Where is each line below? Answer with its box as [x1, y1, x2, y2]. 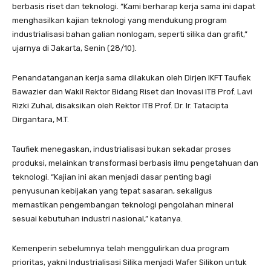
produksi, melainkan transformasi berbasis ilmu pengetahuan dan [12, 158, 258, 168]
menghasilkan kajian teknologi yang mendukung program [12, 15, 227, 25]
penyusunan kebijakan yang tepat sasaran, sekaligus [12, 186, 212, 195]
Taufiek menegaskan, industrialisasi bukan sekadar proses [12, 144, 231, 154]
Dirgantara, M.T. [12, 114, 69, 124]
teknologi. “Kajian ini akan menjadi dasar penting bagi [12, 172, 211, 181]
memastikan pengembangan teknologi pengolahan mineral [12, 200, 233, 209]
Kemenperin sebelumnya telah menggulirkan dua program [12, 243, 229, 253]
